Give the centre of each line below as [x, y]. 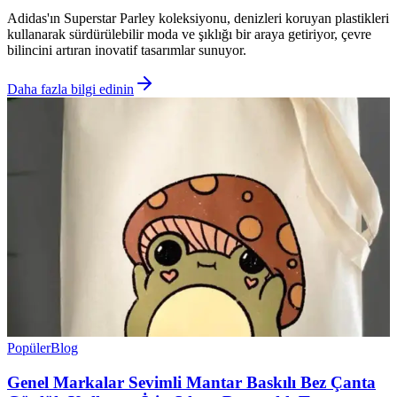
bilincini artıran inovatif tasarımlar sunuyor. [127, 51]
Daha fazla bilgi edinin [70, 90]
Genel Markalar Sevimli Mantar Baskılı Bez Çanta [191, 382]
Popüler [29, 348]
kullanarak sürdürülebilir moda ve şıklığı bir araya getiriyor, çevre [189, 35]
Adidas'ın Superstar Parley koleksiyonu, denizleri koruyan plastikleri [198, 19]
